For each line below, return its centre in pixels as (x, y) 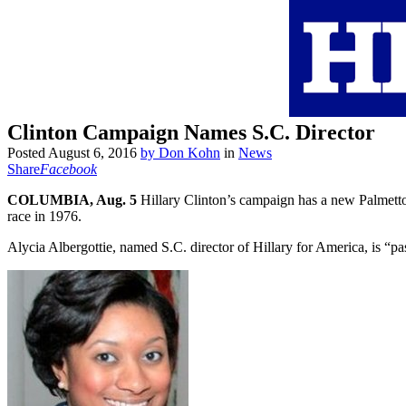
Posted (28, 153)
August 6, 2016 (92, 153)
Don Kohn (189, 153)
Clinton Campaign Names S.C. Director (191, 133)
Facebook (68, 169)
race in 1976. (44, 217)
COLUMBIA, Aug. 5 (72, 200)
